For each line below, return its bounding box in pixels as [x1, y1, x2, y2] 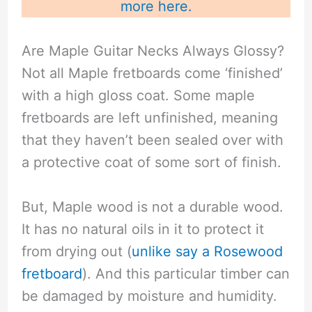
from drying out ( [21, 243, 132, 260]
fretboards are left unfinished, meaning [21, 109, 278, 127]
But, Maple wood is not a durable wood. [21, 198, 283, 216]
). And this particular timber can [81, 265, 290, 283]
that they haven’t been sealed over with [21, 132, 283, 149]
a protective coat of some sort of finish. [21, 154, 281, 171]
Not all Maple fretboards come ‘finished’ [21, 65, 283, 82]
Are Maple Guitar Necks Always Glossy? [21, 42, 284, 60]
